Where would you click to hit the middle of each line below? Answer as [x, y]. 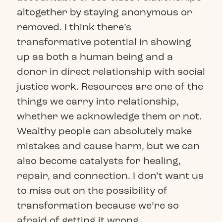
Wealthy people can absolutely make [104, 131]
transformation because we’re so [98, 206]
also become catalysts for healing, [99, 161]
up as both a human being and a [95, 57]
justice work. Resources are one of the [110, 87]
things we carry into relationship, [98, 102]
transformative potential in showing [104, 42]
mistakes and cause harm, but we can [108, 146]
